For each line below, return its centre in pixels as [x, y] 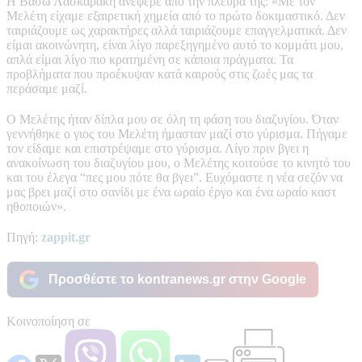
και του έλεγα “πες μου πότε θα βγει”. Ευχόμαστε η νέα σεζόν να [175, 177]
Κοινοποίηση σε [48, 321]
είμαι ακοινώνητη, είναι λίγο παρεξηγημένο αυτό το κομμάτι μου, [175, 44]
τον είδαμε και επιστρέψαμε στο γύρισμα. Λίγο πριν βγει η [158, 148]
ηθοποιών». [36, 206]
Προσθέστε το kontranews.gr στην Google [177, 279]
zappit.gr [66, 237]
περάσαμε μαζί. [47, 88]
